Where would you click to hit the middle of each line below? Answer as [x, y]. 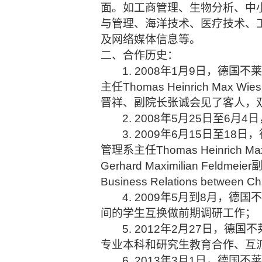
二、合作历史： [139, 55]
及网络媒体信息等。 [151, 39]
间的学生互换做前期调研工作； [178, 213]
